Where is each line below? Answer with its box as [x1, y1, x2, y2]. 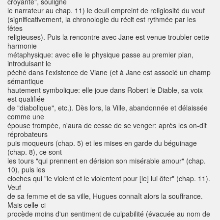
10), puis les [7, 165, 45, 175]
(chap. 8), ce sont [7, 147, 62, 157]
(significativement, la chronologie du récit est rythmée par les [7, 14, 196, 25]
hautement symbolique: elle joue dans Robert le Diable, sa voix [7, 85, 203, 95]
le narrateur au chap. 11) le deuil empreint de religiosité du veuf [7, 5, 205, 16]
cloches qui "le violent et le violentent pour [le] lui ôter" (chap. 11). [7, 173, 210, 184]
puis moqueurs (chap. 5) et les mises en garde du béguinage [7, 138, 197, 148]
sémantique [7, 76, 44, 86]
